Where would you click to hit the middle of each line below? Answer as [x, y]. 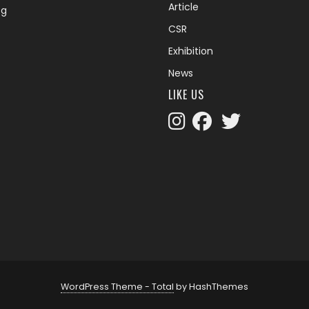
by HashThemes [211, 287]
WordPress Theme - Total [117, 287]
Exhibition [191, 51]
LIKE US [186, 95]
